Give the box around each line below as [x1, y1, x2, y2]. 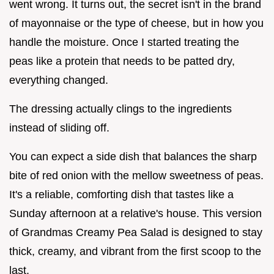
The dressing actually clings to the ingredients [9, 102, 232, 115]
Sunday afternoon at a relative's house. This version [9, 207, 262, 220]
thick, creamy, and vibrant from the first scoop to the [9, 245, 261, 257]
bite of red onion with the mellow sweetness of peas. [9, 169, 264, 182]
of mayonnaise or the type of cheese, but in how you [9, 17, 264, 29]
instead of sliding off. [9, 121, 109, 134]
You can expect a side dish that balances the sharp [9, 150, 257, 163]
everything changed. [9, 73, 108, 86]
